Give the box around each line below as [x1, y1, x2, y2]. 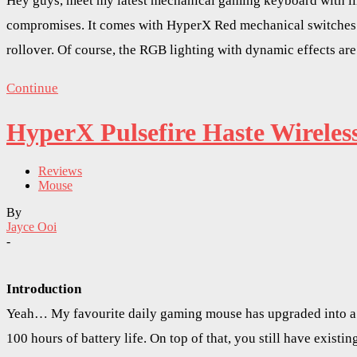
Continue [6, 80, 58, 96]
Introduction [6, 281, 81, 297]
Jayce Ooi [6, 220, 57, 234]
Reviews [38, 164, 82, 178]
